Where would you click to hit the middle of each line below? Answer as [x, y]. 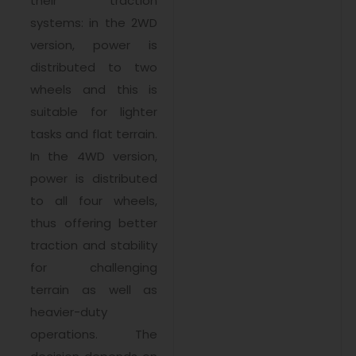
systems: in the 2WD [94, 23]
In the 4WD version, [94, 157]
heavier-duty [69, 312]
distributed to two [94, 68]
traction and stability [94, 246]
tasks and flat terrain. [94, 134]
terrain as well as [94, 290]
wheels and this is [94, 90]
